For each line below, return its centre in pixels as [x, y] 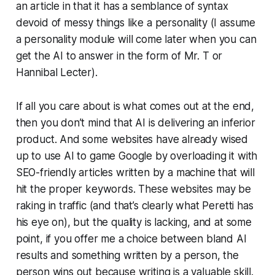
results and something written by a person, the [127, 255]
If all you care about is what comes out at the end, [135, 106]
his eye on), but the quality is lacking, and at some [134, 222]
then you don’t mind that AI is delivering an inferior [135, 122]
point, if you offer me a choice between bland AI [131, 238]
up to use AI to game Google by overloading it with [137, 156]
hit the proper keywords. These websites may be [133, 189]
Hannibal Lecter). [56, 72]
